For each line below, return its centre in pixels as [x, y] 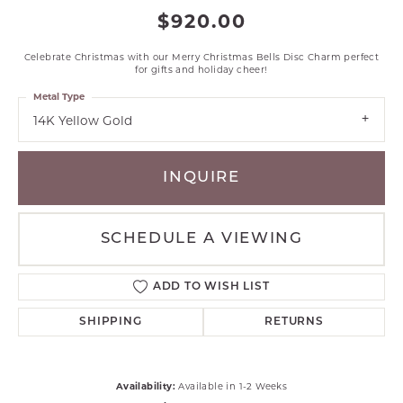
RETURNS [294, 322]
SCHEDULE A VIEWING [201, 239]
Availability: [145, 386]
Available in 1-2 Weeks [233, 386]
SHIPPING [111, 322]
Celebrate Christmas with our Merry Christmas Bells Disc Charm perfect [201, 57]
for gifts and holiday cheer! [201, 69]
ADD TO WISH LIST [211, 287]
